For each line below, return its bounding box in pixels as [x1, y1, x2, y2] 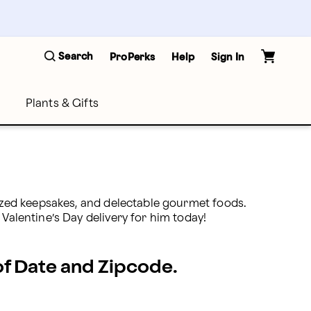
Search [58, 52, 94, 61]
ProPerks [110, 52, 155, 62]
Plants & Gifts [25, 99, 99, 109]
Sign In [210, 52, 244, 62]
